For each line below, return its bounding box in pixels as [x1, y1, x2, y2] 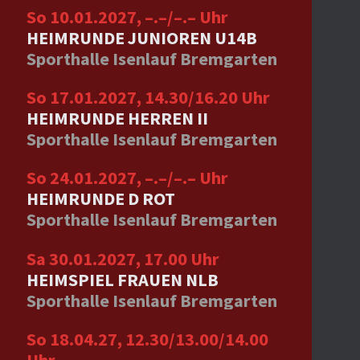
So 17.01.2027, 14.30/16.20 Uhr [26, 86, 270, 109]
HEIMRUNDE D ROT [26, 187, 175, 211]
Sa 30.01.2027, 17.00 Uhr [26, 247, 219, 270]
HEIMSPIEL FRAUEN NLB [26, 268, 219, 291]
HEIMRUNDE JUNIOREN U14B [26, 26, 257, 49]
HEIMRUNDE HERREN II [26, 107, 208, 130]
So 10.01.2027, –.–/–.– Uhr [26, 5, 228, 28]
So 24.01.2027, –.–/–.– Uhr [26, 166, 228, 190]
